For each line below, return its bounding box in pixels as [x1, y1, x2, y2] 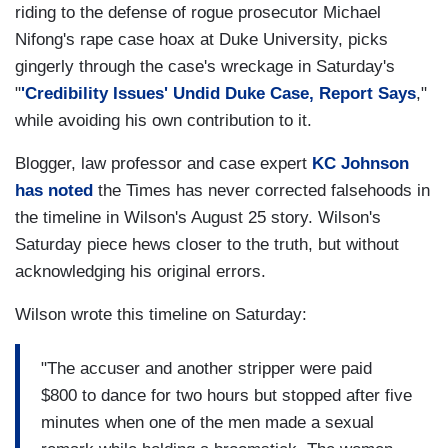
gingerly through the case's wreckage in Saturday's [15, 57, 395, 77]
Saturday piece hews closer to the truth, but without [15, 235, 399, 255]
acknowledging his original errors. [15, 262, 266, 282]
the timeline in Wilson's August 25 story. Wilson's [15, 208, 381, 228]
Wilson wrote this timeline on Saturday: [15, 305, 307, 325]
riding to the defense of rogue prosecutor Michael [15, 3, 381, 23]
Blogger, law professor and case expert [15, 154, 312, 174]
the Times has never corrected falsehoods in [93, 181, 430, 201]
